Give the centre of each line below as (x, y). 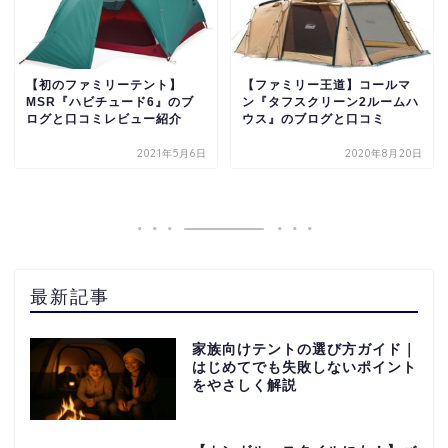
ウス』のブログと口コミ (313, 118)
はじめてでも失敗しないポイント (304, 367)
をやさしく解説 (244, 385)
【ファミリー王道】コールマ (326, 84)
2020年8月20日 (383, 153)
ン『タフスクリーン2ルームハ (330, 101)
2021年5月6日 (172, 153)
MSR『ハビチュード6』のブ (110, 101)
